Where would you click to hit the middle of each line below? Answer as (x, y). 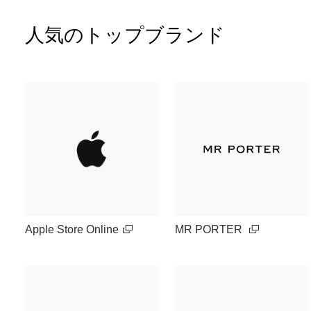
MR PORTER (210, 229)
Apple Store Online (72, 229)
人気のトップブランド (125, 35)
